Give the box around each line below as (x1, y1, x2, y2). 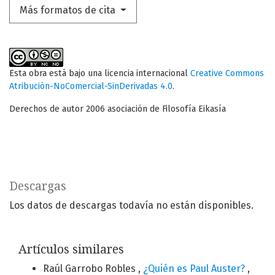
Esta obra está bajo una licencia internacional (9, 68, 190, 79)
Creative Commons (190, 68, 264, 79)
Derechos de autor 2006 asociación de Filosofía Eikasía (9, 104, 226, 115)
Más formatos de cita (20, 4, 118, 17)
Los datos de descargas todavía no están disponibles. (9, 199, 254, 212)
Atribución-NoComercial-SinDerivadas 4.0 (9, 81, 172, 92)
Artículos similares (18, 242, 124, 257)
